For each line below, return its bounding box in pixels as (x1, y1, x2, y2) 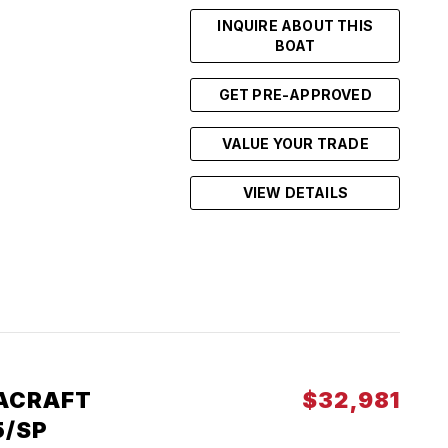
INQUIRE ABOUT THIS (217, 17, 374, 34)
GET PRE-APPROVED (218, 86, 372, 103)
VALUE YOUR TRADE (221, 135, 369, 152)
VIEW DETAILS (242, 184, 348, 201)
